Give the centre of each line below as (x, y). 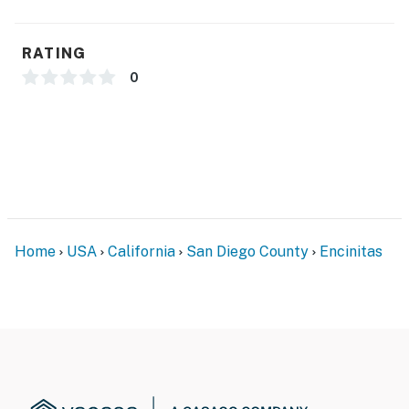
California (142, 251)
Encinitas (351, 251)
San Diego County (247, 251)
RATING (54, 53)
